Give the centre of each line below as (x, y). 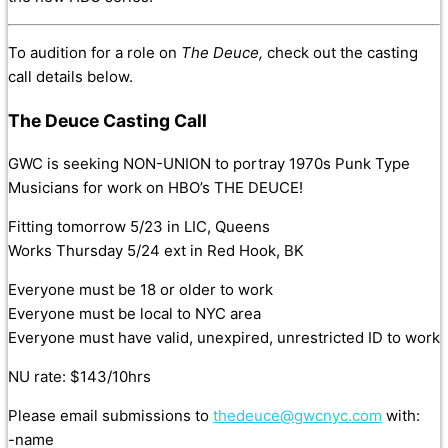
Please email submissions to (110, 416)
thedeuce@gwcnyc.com (297, 416)
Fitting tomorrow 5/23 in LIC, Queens (139, 227)
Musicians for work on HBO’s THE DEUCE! (155, 188)
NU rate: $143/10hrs (79, 377)
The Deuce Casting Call (107, 120)
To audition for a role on (94, 53)
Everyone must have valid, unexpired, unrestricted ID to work (224, 338)
